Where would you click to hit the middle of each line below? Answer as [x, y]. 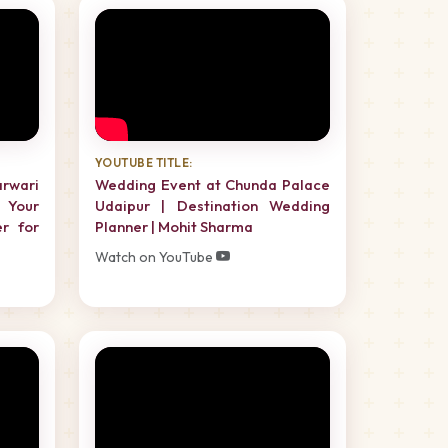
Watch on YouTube [155, 256]
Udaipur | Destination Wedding [212, 205]
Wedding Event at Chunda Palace [212, 184]
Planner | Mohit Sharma [174, 226]
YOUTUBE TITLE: [144, 162]
